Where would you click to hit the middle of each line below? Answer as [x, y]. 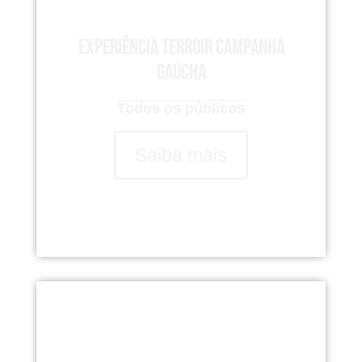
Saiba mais [181, 155]
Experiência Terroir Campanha [181, 48]
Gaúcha [181, 73]
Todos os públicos [181, 108]
